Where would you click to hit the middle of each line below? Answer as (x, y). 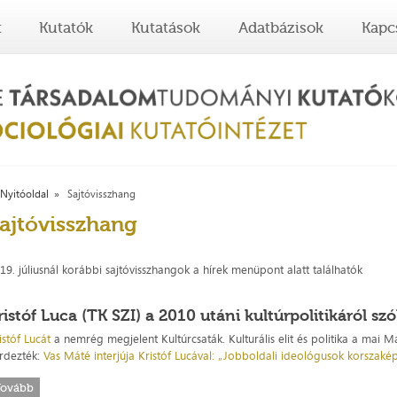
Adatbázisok (280, 27)
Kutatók (66, 27)
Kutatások (166, 27)
